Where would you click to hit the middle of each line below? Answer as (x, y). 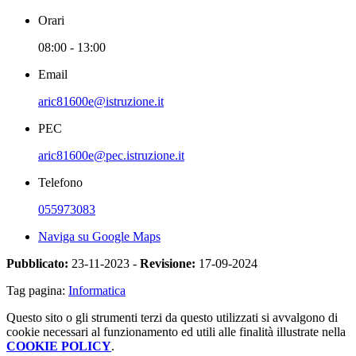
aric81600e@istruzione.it (101, 101)
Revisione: (168, 263)
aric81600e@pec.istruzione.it (111, 155)
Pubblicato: (37, 263)
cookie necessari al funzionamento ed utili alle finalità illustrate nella (176, 331)
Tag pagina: (37, 290)
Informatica (97, 290)
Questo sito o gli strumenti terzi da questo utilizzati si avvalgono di (172, 317)
